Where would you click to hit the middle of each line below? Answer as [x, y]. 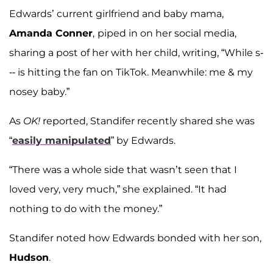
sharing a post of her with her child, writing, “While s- [136, 52]
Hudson [29, 257]
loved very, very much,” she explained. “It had [118, 189]
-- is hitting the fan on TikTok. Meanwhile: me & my [131, 72]
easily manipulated [62, 140]
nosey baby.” [39, 91]
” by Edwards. [143, 140]
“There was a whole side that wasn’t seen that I [123, 169]
